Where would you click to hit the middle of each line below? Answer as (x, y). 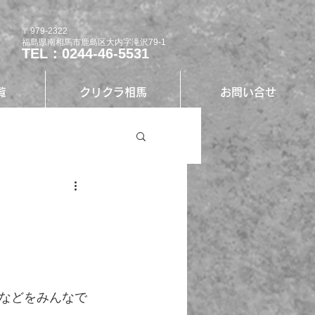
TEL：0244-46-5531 (85, 53)
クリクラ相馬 (113, 92)
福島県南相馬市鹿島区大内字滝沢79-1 (94, 42)
